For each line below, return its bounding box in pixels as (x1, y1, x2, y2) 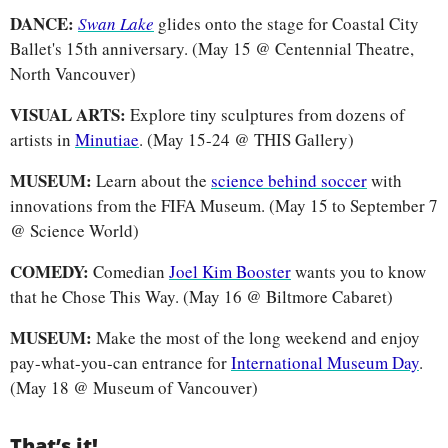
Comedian (93, 260, 169, 284)
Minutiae (75, 128, 139, 152)
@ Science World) (10, 219, 139, 243)
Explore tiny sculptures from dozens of (130, 103, 405, 127)
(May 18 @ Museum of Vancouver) (10, 376, 258, 400)
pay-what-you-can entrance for (10, 351, 231, 375)
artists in (10, 128, 75, 152)
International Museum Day (231, 351, 419, 375)
